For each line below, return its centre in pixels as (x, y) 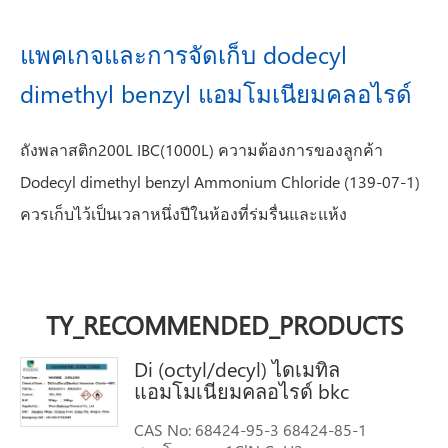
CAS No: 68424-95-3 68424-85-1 (250, 429)
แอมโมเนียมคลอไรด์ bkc (241, 390)
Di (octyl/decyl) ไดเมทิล (236, 368)
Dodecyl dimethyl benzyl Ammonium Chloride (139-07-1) (220, 181)
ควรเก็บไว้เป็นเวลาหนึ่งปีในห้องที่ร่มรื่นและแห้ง (183, 213)
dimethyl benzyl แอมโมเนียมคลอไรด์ (216, 93)
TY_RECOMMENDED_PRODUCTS (224, 324)
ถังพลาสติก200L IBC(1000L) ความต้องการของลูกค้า (201, 149)
